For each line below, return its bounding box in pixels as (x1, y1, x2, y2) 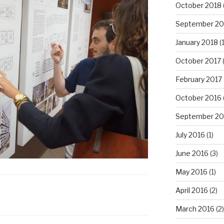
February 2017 (175, 75, 222, 84)
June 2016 (175, 149, 208, 158)
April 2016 (175, 186, 208, 195)
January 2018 (175, 38, 218, 47)
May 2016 (175, 167, 207, 176)
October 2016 (175, 93, 221, 102)
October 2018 (175, 1, 221, 10)
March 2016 (175, 204, 214, 213)
